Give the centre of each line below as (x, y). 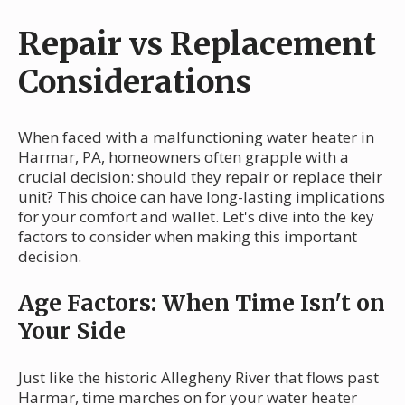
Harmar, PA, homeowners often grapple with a (184, 157)
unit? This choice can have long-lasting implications (202, 197)
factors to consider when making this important (188, 237)
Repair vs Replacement (197, 44)
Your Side (72, 331)
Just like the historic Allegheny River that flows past (198, 378)
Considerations (135, 82)
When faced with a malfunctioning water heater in (196, 137)
